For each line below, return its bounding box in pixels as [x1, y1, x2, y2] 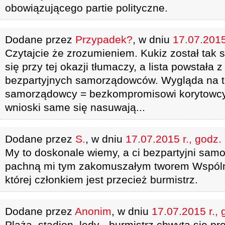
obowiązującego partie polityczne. [5, 2, 168, 14]
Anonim [75, 205, 111, 217]
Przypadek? [75, 34, 133, 45]
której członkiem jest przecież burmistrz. [5, 174, 198, 185]
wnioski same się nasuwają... [5, 101, 145, 113]
